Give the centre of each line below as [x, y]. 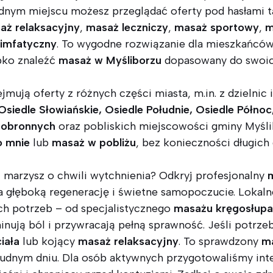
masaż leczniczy [127, 28]
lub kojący [49, 242]
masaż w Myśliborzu [110, 61]
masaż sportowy [217, 28]
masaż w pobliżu [94, 143]
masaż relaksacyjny [128, 242]
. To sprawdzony [220, 242]
